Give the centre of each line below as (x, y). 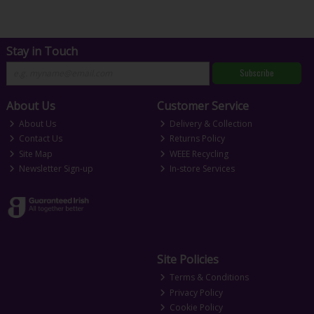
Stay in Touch (42, 51)
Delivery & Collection (210, 123)
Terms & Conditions (209, 278)
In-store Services (202, 169)
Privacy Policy (196, 292)
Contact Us (40, 139)
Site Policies (187, 260)
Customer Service (203, 105)
